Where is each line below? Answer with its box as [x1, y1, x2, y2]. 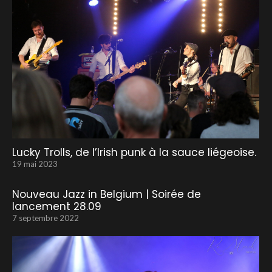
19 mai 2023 [12, 159, 58, 169]
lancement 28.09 [12, 199, 101, 214]
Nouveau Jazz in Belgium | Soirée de [12, 187, 201, 202]
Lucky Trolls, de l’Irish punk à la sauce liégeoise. [12, 145, 256, 160]
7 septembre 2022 [12, 213, 79, 223]
